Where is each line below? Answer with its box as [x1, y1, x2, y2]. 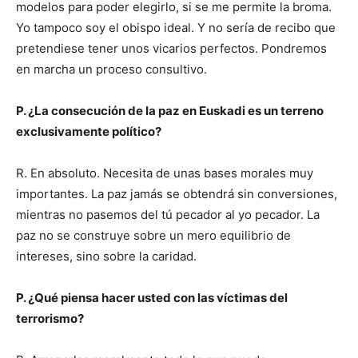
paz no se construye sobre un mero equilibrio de [16, 228, 291, 244]
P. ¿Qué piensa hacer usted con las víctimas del [16, 290, 288, 306]
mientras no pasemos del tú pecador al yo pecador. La [16, 207, 320, 223]
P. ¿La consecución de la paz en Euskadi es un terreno [16, 103, 324, 119]
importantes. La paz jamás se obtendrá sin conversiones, [16, 186, 337, 202]
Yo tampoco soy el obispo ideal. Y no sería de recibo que [16, 20, 336, 36]
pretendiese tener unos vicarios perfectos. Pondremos [16, 41, 327, 57]
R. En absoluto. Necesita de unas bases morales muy [16, 165, 313, 181]
